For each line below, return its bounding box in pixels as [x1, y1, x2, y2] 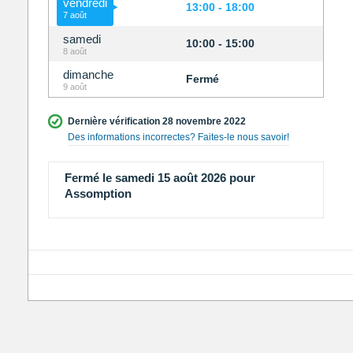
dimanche [62, 68, 113, 82]
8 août [62, 46, 87, 57]
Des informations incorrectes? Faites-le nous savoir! [67, 132, 289, 143]
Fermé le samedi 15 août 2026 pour [64, 171, 255, 185]
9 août [62, 82, 87, 92]
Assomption [64, 187, 132, 201]
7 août [62, 10, 87, 20]
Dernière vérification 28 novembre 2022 [67, 116, 246, 128]
